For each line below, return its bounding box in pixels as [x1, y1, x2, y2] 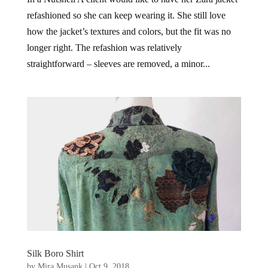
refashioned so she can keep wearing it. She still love [26, 10, 226, 20]
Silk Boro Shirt [26, 248, 84, 258]
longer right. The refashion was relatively [26, 42, 182, 53]
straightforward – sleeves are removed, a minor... [26, 59, 210, 69]
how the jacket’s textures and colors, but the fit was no [26, 26, 231, 36]
